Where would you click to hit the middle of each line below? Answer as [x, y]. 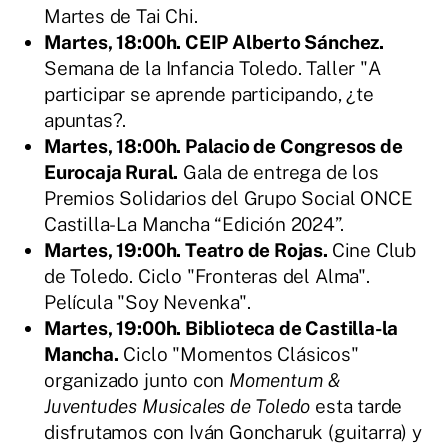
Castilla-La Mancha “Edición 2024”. [194, 223]
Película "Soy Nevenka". [147, 301]
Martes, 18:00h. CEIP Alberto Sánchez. [214, 41]
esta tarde [356, 405]
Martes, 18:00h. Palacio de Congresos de [223, 145]
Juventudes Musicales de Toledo [177, 405]
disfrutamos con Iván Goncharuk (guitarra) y [233, 431]
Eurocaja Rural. [111, 171]
